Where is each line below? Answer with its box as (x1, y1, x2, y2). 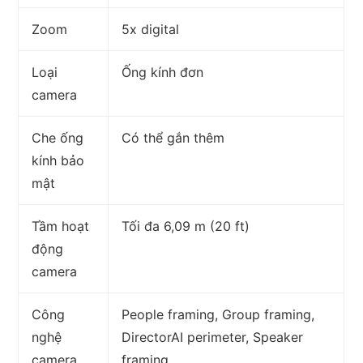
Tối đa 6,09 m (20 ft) (122, 218, 250, 235)
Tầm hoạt (32, 218, 90, 235)
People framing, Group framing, (122, 306, 315, 323)
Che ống (32, 130, 84, 147)
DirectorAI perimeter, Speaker (122, 329, 304, 346)
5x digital (122, 21, 180, 38)
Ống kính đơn (122, 64, 204, 81)
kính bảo (32, 152, 85, 169)
